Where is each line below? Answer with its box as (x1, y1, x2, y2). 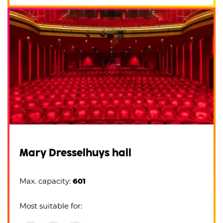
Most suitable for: (19, 201, 82, 211)
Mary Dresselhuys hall (19, 146, 131, 159)
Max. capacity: (19, 176, 73, 186)
